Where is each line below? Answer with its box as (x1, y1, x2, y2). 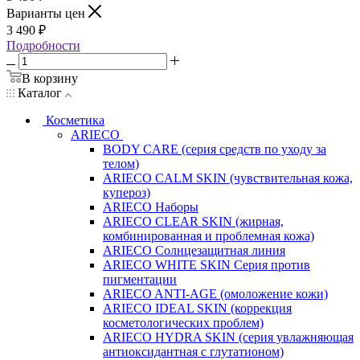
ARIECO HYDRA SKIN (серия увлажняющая (103, 329, 354, 344)
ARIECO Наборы (103, 199, 198, 214)
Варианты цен (6, 6, 88, 20)
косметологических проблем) (103, 315, 264, 329)
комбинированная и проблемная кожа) (103, 228, 314, 243)
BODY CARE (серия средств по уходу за (103, 141, 326, 156)
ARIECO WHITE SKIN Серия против (103, 257, 310, 272)
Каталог (14, 85, 65, 100)
